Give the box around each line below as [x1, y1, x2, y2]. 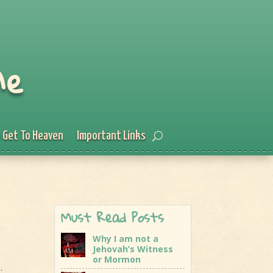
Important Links [76, 130, 146, 143]
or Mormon [93, 253, 141, 265]
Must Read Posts [61, 204, 165, 230]
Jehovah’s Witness [93, 243, 174, 255]
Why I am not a [93, 232, 159, 244]
